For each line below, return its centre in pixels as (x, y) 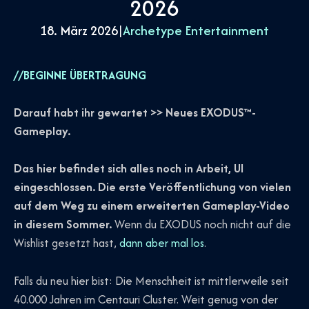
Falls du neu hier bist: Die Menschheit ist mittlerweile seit (151, 280)
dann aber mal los (162, 243)
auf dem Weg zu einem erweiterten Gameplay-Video (152, 206)
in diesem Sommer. (63, 225)
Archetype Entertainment (196, 30)
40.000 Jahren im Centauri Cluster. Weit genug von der (146, 299)
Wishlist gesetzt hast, (67, 243)
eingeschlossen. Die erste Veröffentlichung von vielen (152, 187)
